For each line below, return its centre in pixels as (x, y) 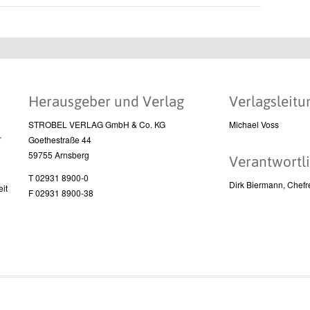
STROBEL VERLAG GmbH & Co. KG (97, 124)
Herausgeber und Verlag (106, 101)
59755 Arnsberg (58, 155)
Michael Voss (254, 124)
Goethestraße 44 (60, 139)
